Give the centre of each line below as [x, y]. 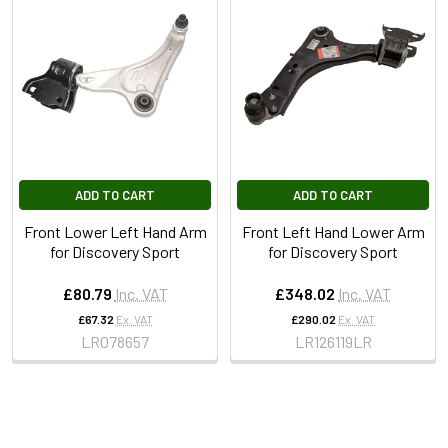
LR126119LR [333, 341]
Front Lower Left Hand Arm [115, 231]
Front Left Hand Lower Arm [333, 231]
